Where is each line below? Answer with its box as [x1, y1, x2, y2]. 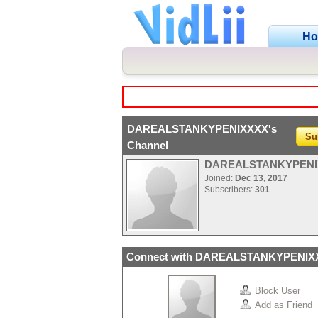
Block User [255, 285, 300, 296]
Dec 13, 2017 [235, 173, 287, 183]
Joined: [204, 173, 235, 183]
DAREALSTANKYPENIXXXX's [127, 123, 277, 135]
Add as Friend [255, 299, 312, 310]
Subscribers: [204, 185, 255, 194]
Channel [127, 139, 168, 151]
